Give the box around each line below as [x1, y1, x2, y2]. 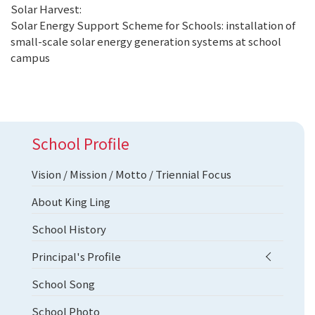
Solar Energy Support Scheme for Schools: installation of [11, 18, 295, 32]
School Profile [32, 133, 129, 154]
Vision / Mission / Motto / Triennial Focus [32, 167, 231, 181]
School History [32, 221, 106, 236]
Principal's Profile [32, 249, 121, 264]
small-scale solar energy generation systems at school [11, 34, 281, 49]
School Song [32, 276, 95, 291]
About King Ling [32, 194, 110, 209]
